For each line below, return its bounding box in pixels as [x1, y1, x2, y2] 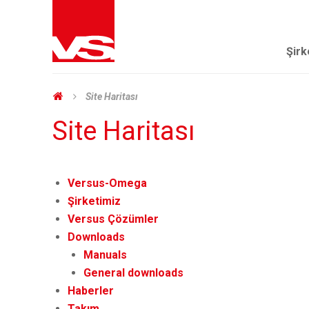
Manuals [83, 248, 127, 261]
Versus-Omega [68, 177, 148, 190]
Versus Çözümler [68, 212, 159, 226]
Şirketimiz [68, 195, 121, 208]
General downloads [83, 266, 183, 279]
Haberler [68, 284, 114, 297]
